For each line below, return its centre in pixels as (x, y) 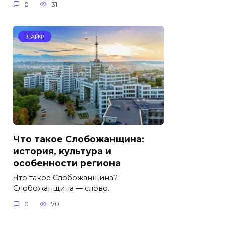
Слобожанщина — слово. (61, 188)
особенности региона (67, 163)
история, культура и (62, 151)
